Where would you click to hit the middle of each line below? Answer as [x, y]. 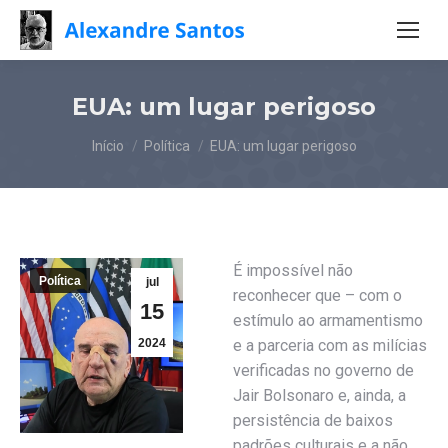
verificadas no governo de [324, 370]
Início [107, 146]
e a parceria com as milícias [330, 345]
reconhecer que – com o [318, 295]
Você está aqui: [145, 136]
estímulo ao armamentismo [328, 320]
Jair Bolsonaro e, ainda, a [320, 395]
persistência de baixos [313, 420]
